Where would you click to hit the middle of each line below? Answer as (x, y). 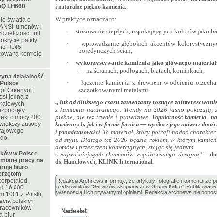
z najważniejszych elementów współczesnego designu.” (130, 155)
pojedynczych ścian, (105, 51)
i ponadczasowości (77, 132)
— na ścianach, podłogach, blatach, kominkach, (141, 71)
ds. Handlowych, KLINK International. (104, 162)
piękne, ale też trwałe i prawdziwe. (104, 117)
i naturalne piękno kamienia (90, 7)
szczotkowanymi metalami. (114, 90)
